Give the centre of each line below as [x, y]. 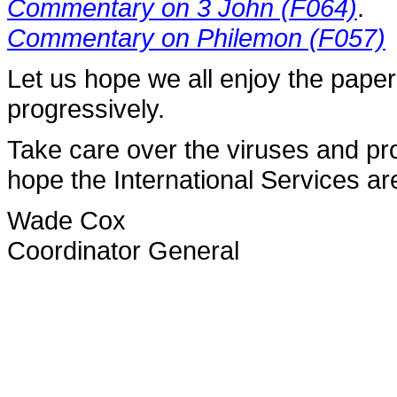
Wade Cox [66, 220]
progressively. [86, 109]
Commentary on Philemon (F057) [196, 38]
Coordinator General [123, 250]
